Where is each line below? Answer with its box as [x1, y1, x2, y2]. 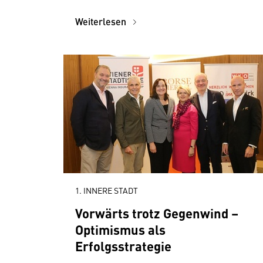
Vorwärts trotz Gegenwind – [75, 204, 238, 222]
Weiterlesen [75, 15, 129, 28]
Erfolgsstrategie [75, 237, 171, 255]
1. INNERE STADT [75, 184, 138, 196]
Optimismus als [75, 220, 166, 238]
